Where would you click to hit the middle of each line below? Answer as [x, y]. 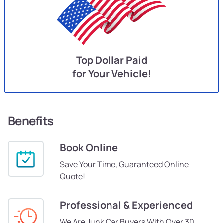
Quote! [72, 176]
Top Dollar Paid [111, 60]
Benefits [31, 121]
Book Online [89, 148]
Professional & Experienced [126, 205]
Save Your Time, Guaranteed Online [124, 165]
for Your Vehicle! [111, 74]
